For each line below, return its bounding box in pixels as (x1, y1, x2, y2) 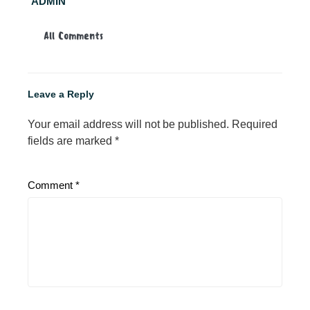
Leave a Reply (28, 89, 94, 100)
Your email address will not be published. (28, 118, 229, 131)
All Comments (44, 30, 103, 43)
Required (232, 118, 277, 131)
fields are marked (28, 135, 115, 147)
